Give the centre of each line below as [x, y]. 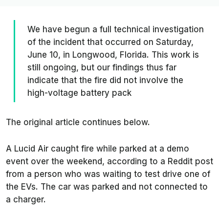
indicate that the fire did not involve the [105, 80]
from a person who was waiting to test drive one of [108, 174]
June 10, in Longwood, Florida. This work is [113, 55]
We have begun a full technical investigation [116, 30]
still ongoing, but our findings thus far [102, 68]
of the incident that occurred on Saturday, [110, 42]
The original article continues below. [78, 122]
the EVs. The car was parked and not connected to [107, 187]
